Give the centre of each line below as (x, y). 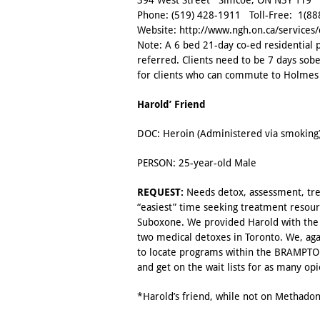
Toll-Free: (269, 15)
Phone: (154, 15)
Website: (158, 30)
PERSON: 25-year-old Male (197, 163)
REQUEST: (160, 192)
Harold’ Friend (171, 105)
